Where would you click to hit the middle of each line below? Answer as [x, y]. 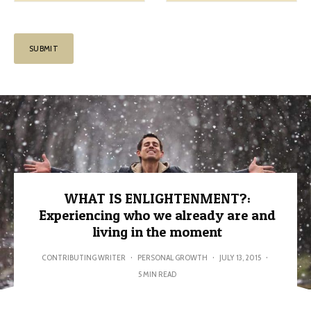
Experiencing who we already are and [157, 215]
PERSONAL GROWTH [173, 257]
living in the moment [157, 232]
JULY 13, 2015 [240, 257]
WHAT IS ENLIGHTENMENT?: [157, 199]
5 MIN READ [157, 274]
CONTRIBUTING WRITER [84, 257]
